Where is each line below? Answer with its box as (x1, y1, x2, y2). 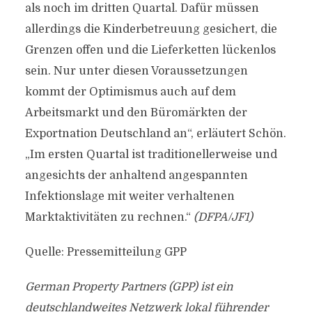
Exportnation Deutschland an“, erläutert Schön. (24, 127, 286, 140)
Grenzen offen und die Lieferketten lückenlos (24, 44, 276, 56)
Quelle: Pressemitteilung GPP (24, 246, 187, 258)
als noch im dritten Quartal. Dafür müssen (24, 2, 259, 15)
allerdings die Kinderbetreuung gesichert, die (24, 23, 277, 36)
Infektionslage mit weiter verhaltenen (24, 190, 235, 203)
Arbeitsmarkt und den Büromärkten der (24, 107, 247, 119)
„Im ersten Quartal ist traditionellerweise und (24, 148, 277, 161)
